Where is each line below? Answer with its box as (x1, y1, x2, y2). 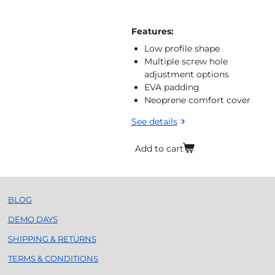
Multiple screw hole (144, 56, 228, 68)
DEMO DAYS (7, 214, 58, 224)
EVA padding (144, 82, 199, 93)
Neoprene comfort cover (144, 95, 250, 106)
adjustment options (144, 69, 229, 80)
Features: (131, 26, 174, 37)
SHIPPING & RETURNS (7, 233, 96, 244)
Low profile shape (144, 43, 220, 55)
